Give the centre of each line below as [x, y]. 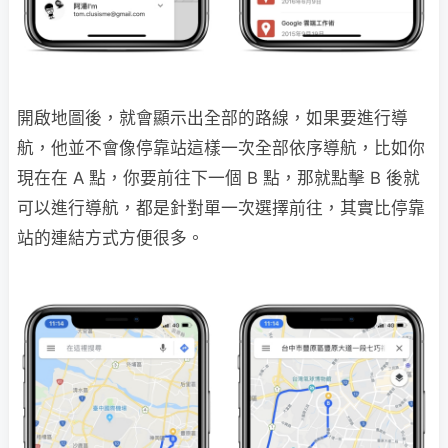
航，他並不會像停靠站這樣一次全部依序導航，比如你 [221, 148]
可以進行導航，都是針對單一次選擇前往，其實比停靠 [221, 208]
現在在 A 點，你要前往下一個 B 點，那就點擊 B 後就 [218, 178]
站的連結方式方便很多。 [110, 238]
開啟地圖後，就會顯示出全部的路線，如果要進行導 [212, 118]
